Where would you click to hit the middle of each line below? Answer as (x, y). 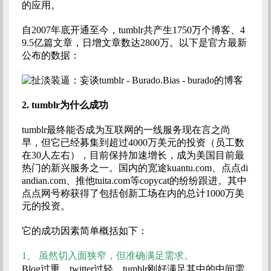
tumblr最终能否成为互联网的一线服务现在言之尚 (126, 130)
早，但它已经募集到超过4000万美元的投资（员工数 (133, 142)
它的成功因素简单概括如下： (84, 231)
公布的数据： (51, 55)
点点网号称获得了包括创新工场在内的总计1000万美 (133, 193)
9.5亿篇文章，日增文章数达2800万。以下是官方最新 (134, 43)
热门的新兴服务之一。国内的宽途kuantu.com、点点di (135, 168)
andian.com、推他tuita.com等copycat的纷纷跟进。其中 (134, 181)
